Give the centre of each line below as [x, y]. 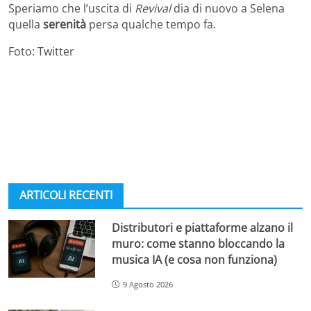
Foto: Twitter [41, 51]
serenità [65, 24]
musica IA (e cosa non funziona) [195, 259]
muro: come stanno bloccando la [199, 243]
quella [26, 24]
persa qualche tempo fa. [151, 24]
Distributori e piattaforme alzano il [203, 227]
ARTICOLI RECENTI [66, 195]
